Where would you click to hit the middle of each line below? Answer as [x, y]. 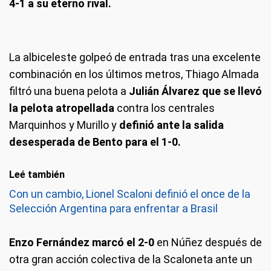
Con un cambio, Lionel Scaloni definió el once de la [130, 194]
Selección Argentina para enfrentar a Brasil [113, 208]
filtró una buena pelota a [68, 91]
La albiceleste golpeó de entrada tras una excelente [135, 57]
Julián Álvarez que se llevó [194, 91]
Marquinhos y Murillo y [64, 125]
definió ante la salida [171, 125]
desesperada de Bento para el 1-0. [95, 142]
